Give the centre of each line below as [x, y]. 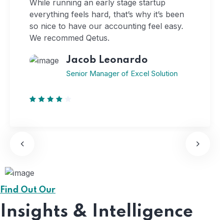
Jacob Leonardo [107, 60]
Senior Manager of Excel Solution [122, 73]
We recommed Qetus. [69, 38]
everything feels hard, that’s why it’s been [107, 14]
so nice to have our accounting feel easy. [106, 26]
